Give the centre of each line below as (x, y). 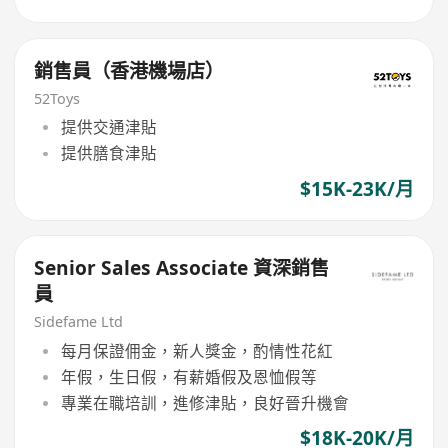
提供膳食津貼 (108, 153)
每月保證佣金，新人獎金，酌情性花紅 (196, 350)
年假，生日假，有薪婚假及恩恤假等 (188, 376)
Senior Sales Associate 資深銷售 (182, 268)
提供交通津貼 (108, 127)
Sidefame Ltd (79, 321)
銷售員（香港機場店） (129, 70)
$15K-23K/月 (356, 188)
